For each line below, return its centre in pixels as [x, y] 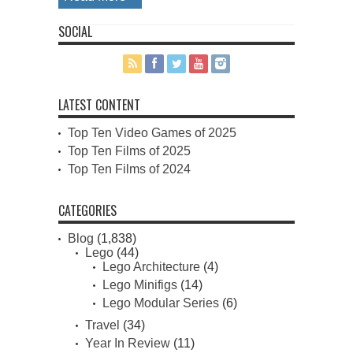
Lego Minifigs [140, 285]
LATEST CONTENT [99, 105]
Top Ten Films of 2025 [129, 151]
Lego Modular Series [161, 303]
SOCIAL [75, 32]
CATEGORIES [87, 211]
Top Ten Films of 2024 [129, 169]
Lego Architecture [151, 267]
